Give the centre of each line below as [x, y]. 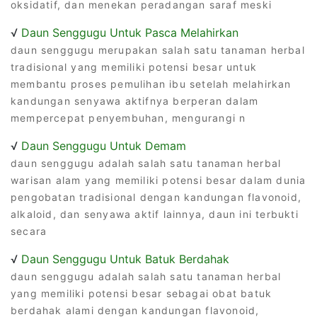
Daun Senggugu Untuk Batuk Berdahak [125, 259]
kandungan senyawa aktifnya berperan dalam [135, 100]
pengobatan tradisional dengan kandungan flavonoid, [156, 197]
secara [29, 231]
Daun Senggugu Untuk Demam [104, 145]
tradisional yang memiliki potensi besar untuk [134, 67]
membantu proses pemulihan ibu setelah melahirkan [151, 83]
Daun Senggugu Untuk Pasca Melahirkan [130, 32]
